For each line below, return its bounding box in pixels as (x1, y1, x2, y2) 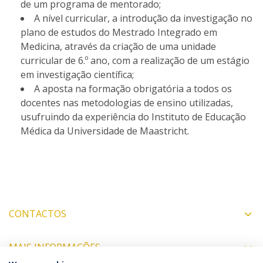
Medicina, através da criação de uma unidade (21, 40, 216, 53)
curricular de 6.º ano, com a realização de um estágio (21, 54, 249, 67)
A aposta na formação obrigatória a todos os (34, 82, 232, 95)
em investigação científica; (21, 68, 134, 81)
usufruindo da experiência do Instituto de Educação (21, 110, 246, 123)
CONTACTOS (9, 207, 66, 220)
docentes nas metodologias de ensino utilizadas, (21, 96, 233, 109)
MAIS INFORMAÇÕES (9, 241, 100, 254)
